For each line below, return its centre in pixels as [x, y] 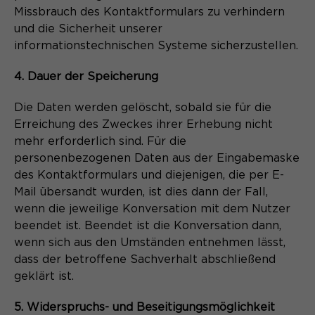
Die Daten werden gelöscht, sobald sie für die [143, 107]
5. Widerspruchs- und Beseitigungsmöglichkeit [144, 307]
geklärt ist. [44, 276]
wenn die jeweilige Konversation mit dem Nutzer [152, 208]
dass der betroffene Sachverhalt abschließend [145, 259]
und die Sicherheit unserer [88, 28]
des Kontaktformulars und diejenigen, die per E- [149, 175]
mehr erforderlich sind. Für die [100, 141]
